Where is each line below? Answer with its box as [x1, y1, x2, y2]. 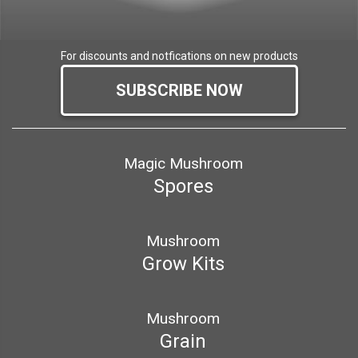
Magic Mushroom [123, 154, 243, 173]
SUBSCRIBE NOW [115, 81, 243, 101]
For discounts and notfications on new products [60, 50, 298, 63]
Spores [153, 175, 213, 198]
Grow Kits [141, 253, 225, 276]
